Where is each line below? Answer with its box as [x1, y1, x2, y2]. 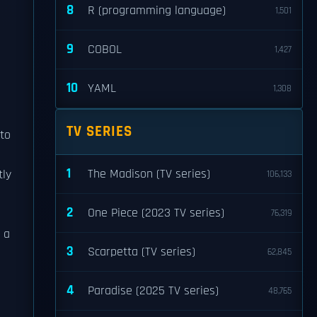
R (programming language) [88, 3, 226, 18]
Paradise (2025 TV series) [88, 283, 219, 299]
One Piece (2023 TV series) [88, 205, 224, 221]
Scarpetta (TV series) [88, 244, 195, 260]
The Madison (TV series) [88, 166, 210, 182]
